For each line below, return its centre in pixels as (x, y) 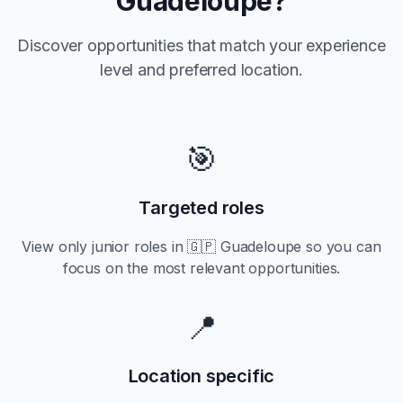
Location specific (201, 376)
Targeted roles (201, 208)
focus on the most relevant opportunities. (201, 268)
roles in (158, 246)
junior (110, 246)
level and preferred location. (201, 70)
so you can (341, 246)
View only (57, 246)
